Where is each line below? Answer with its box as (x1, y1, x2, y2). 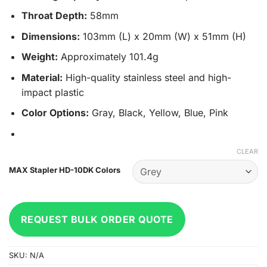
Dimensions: (21, 30, 80, 42)
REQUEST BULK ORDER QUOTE (21, 213, 173, 225)
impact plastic (21, 86, 84, 98)
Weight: (21, 51, 58, 63)
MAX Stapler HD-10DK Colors (9, 164, 120, 175)
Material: (21, 71, 63, 83)
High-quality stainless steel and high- (62, 71, 231, 83)
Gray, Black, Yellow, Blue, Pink (88, 107, 228, 119)
